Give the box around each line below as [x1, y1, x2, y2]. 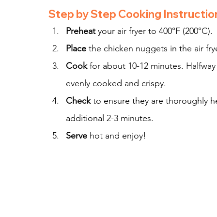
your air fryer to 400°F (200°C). [95, 26, 213, 36]
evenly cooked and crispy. [66, 78, 166, 89]
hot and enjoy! [87, 130, 146, 141]
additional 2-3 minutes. [66, 113, 154, 124]
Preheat [66, 26, 95, 36]
